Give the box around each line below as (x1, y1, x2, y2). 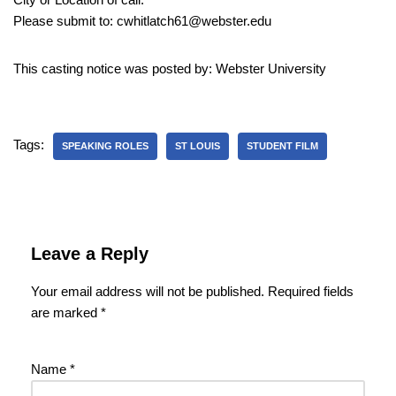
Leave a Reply (31, 243, 148, 263)
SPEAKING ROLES (62, 140, 148, 151)
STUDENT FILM (247, 140, 318, 151)
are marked (31, 304, 101, 320)
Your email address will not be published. (31, 283, 264, 299)
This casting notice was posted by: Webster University (13, 60, 326, 76)
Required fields (268, 283, 354, 299)
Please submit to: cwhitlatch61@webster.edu (13, 12, 271, 28)
